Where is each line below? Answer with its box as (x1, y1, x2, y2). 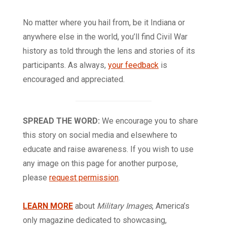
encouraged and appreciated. (23, 74, 125, 85)
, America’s (152, 201, 190, 211)
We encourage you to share (100, 116, 198, 126)
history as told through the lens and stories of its (23, 46, 195, 56)
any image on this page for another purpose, (23, 159, 178, 169)
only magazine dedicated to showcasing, (23, 215, 167, 225)
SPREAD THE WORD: (23, 116, 100, 126)
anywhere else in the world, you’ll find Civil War (23, 32, 187, 42)
